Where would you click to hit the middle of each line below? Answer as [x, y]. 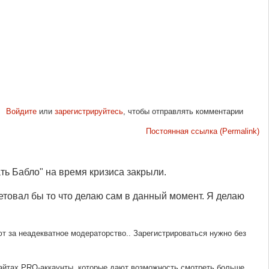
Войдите [21, 111]
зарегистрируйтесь [89, 111]
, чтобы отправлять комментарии [183, 111]
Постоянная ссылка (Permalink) [203, 131]
